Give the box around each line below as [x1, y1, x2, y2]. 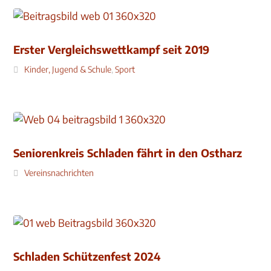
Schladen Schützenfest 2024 [13, 249, 161, 263]
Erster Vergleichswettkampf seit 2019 [13, 42, 210, 56]
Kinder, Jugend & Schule [24, 64, 112, 74]
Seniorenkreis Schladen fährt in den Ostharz [13, 146, 243, 160]
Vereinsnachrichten [24, 168, 94, 178]
